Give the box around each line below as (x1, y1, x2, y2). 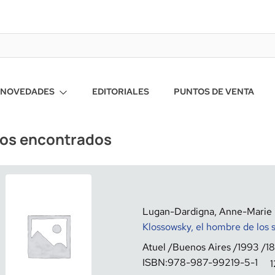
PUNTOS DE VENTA (174, 86, 255, 97)
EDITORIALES (92, 86, 150, 97)
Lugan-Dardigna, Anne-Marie (142, 205, 272, 218)
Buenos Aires (172, 241, 231, 254)
